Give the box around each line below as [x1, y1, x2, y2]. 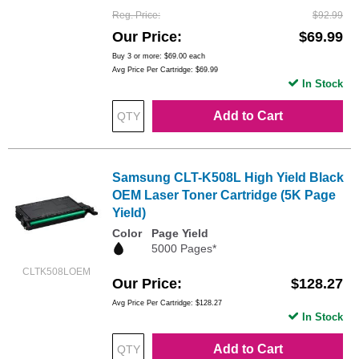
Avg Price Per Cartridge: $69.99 [112, 65, 218, 74]
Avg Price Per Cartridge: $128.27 [112, 299, 222, 308]
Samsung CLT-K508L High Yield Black [112, 170, 344, 184]
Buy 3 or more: [112, 51, 164, 60]
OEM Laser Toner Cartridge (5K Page [112, 188, 336, 202]
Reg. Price [112, 9, 158, 21]
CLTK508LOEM [22, 265, 91, 277]
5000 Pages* [151, 241, 216, 255]
